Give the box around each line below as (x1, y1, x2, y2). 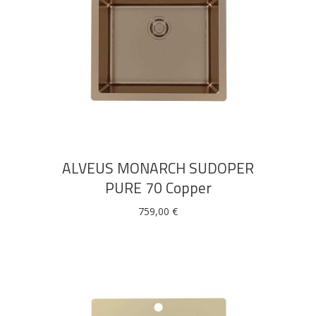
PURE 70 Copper (104, 176, 212, 199)
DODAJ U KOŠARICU (111, 88, 205, 103)
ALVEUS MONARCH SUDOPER (62, 157, 254, 179)
